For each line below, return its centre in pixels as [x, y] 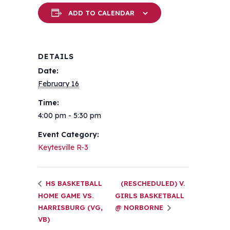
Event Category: [69, 135]
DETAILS [56, 56]
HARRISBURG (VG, [70, 208]
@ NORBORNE [140, 208]
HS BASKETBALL [73, 184]
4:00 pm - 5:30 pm [70, 116]
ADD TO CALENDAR [101, 13]
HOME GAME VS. [66, 195]
